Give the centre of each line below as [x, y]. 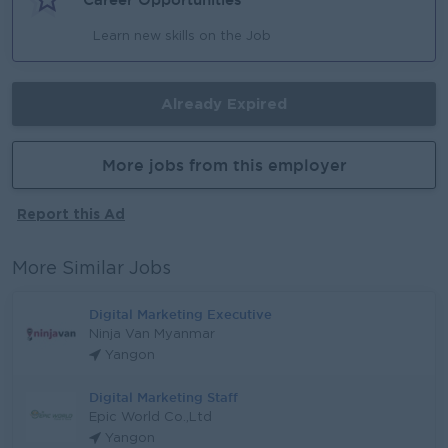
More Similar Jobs [91, 269]
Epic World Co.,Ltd [150, 417]
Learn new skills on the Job [182, 36]
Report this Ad [71, 213]
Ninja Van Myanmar [152, 334]
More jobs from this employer [224, 165]
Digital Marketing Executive [180, 314]
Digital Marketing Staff [163, 397]
